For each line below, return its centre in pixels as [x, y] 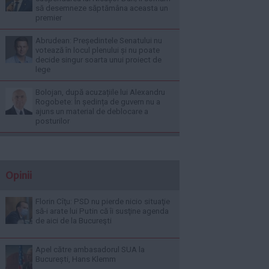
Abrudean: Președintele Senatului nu [99, 41]
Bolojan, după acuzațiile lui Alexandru [100, 92]
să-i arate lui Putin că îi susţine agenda [102, 211]
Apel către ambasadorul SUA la [90, 249]
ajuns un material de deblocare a [92, 111]
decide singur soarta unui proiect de [98, 60]
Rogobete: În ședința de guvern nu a [98, 102]
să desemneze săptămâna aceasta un [102, 8]
